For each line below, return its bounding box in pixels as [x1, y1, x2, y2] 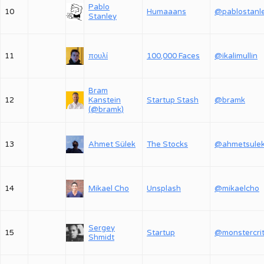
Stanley [88, 12, 117, 21]
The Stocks [147, 140, 188, 149]
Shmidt [88, 233, 114, 242]
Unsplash [147, 184, 181, 193]
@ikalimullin [214, 51, 258, 61]
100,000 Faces [147, 51, 200, 61]
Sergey [88, 223, 115, 233]
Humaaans [147, 7, 186, 16]
